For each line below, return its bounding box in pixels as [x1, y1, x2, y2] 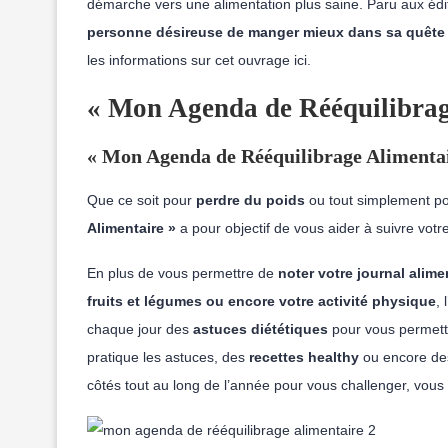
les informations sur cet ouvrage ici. [87, 52, 311, 68]
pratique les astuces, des [87, 349, 249, 365]
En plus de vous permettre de [87, 265, 274, 281]
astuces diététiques [193, 321, 328, 337]
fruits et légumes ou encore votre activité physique [87, 293, 436, 309]
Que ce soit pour [87, 192, 196, 208]
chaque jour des [87, 321, 193, 337]
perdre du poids [196, 192, 309, 208]
